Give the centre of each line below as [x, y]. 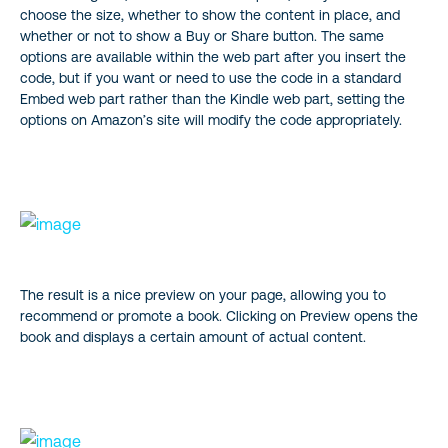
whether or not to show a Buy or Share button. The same [202, 35]
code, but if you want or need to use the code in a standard [210, 77]
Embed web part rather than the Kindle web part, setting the [212, 98]
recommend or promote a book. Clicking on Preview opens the [219, 315]
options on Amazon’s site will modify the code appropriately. [211, 119]
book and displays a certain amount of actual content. [193, 336]
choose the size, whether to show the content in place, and [210, 14]
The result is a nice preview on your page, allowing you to [203, 294]
